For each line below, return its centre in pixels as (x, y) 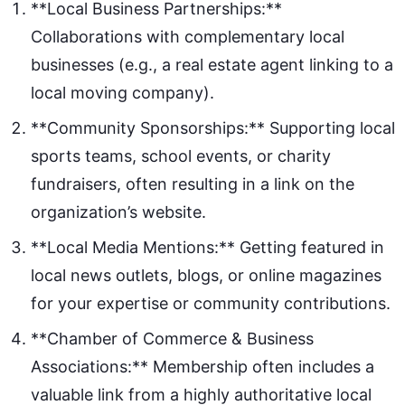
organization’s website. (118, 212)
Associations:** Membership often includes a (202, 366)
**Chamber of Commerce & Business (172, 338)
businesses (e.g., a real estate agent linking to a (212, 64)
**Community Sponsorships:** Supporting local (213, 127)
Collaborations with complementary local (188, 36)
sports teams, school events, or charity (181, 155)
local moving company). (122, 92)
